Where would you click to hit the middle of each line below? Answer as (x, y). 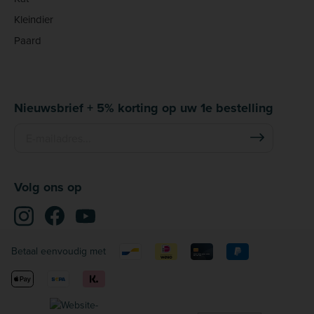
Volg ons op (48, 187)
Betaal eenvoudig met (59, 251)
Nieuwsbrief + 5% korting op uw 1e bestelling (144, 108)
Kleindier (34, 19)
